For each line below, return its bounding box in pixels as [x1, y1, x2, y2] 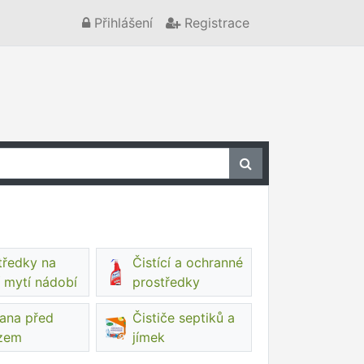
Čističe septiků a [132, 310, 235, 326]
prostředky [132, 274, 200, 290]
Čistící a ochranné [132, 254, 243, 271]
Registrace [180, 15, 249, 31]
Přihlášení [90, 15, 153, 31]
